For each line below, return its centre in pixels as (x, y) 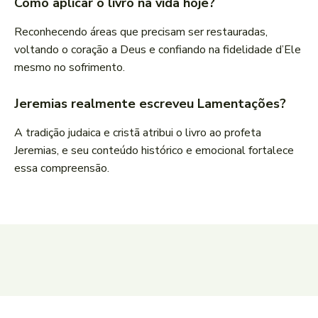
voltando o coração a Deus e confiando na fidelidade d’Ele (158, 50)
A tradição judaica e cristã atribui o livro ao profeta (138, 133)
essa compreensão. (62, 169)
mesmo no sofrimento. (70, 68)
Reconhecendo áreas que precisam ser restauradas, (141, 32)
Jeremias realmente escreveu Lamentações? (150, 104)
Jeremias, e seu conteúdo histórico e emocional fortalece (154, 151)
